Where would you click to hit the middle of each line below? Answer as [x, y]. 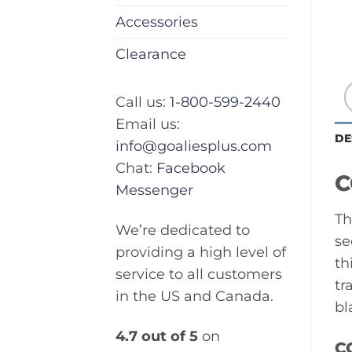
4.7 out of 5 [157, 336]
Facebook [191, 168]
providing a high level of [201, 252]
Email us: [148, 124]
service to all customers [199, 274]
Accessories [157, 22]
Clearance [151, 54]
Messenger [154, 190]
